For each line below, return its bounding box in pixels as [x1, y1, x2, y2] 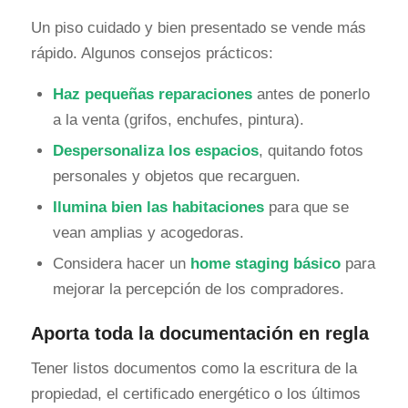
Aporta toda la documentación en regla [30, 322, 369, 343]
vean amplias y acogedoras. [52, 223, 244, 241]
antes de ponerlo [251, 85, 370, 103]
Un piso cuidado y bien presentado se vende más [30, 18, 366, 36]
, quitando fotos [258, 141, 363, 159]
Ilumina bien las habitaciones [52, 198, 264, 216]
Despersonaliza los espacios [52, 141, 259, 159]
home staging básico [189, 254, 341, 272]
